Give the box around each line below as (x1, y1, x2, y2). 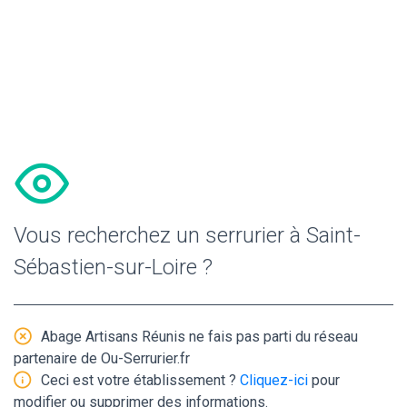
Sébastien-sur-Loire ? (14, 253, 213, 280)
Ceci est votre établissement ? (41, 371, 240, 389)
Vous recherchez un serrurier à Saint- (14, 222, 361, 248)
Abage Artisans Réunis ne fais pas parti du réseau (41, 327, 358, 345)
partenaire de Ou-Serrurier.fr (14, 349, 190, 367)
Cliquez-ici (240, 371, 308, 389)
